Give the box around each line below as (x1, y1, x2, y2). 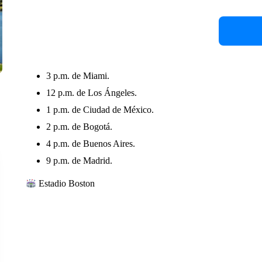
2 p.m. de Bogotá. (46, 122, 112, 132)
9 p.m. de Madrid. (46, 156, 112, 166)
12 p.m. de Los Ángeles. (46, 88, 137, 98)
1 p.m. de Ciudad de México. (46, 105, 154, 115)
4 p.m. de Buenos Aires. (46, 139, 135, 149)
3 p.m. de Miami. (46, 71, 109, 81)
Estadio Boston (36, 178, 95, 188)
